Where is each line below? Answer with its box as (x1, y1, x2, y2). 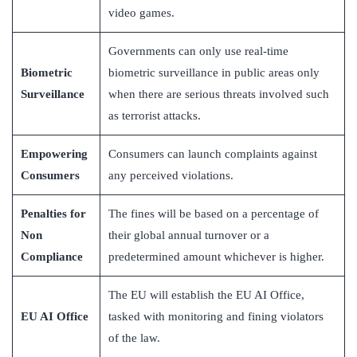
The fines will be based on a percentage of (108, 207, 319, 221)
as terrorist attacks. (108, 109, 201, 123)
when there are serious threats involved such (108, 88, 329, 101)
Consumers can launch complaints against (108, 147, 317, 161)
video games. (108, 6, 175, 20)
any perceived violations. (108, 169, 233, 182)
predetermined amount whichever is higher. (108, 250, 324, 264)
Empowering (21, 147, 88, 161)
